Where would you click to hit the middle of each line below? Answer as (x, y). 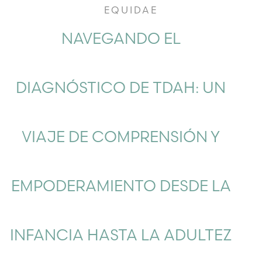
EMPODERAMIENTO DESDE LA (121, 186)
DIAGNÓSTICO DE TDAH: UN (121, 88)
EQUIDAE (131, 10)
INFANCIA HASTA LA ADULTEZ (121, 235)
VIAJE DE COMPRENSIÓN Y (121, 137)
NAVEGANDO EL (121, 39)
